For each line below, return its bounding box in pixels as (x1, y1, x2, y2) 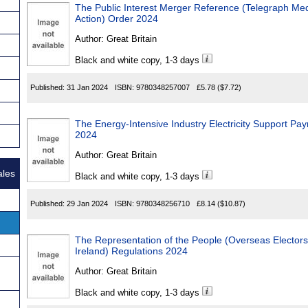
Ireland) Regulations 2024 (75, 245, 188, 257)
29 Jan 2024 (67, 199, 108, 208)
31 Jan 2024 (67, 83, 108, 92)
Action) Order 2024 (75, 13, 158, 25)
